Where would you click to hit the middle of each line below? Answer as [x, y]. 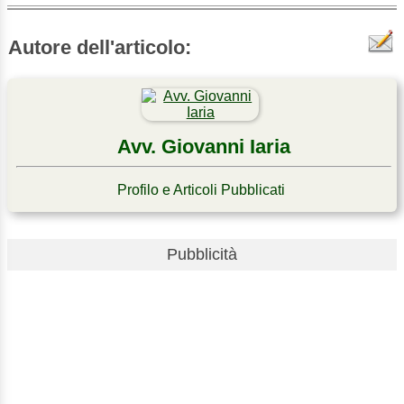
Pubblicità [202, 254]
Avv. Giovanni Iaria [204, 146]
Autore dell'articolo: [100, 47]
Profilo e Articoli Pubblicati [202, 189]
